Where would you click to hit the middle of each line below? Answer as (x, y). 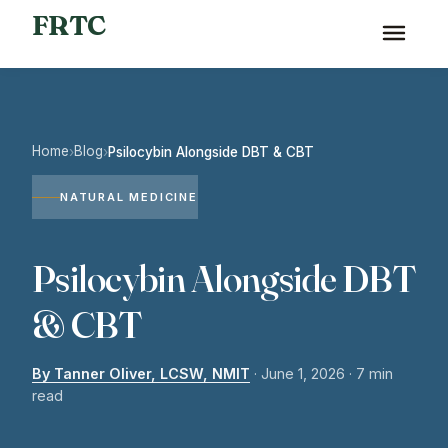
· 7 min (371, 373)
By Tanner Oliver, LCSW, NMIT (141, 373)
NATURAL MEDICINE (129, 197)
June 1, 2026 (303, 373)
